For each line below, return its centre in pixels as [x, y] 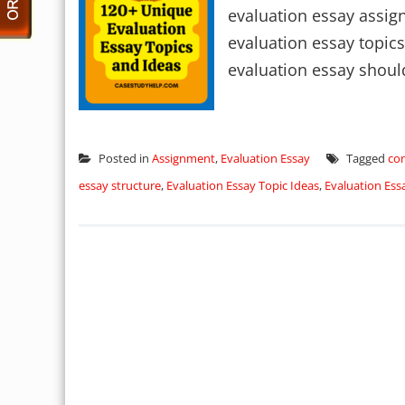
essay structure [120, 185]
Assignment [184, 158]
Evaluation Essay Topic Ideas [243, 185]
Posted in [124, 158]
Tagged [366, 158]
